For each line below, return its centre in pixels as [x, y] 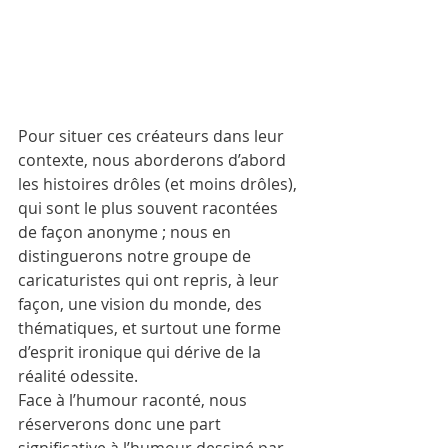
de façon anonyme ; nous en [126, 232]
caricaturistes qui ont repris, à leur [150, 280]
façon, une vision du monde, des [142, 304]
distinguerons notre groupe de [136, 256]
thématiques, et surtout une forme [151, 328]
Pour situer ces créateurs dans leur [153, 136]
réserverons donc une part [121, 424]
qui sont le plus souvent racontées [150, 208]
